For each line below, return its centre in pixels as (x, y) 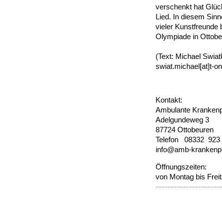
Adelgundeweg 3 (182, 120)
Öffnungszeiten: (181, 167)
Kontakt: (169, 100)
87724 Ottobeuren (185, 130)
